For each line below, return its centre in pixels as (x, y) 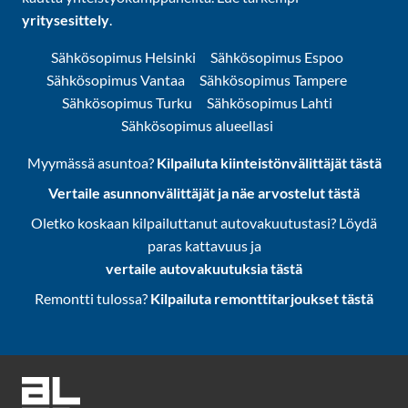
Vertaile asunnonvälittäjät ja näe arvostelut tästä (204, 192)
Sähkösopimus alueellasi (197, 125)
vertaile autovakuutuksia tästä (204, 268)
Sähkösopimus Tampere (273, 79)
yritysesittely (66, 19)
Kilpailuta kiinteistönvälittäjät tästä (269, 162)
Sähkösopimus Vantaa (116, 79)
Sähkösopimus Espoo (276, 56)
